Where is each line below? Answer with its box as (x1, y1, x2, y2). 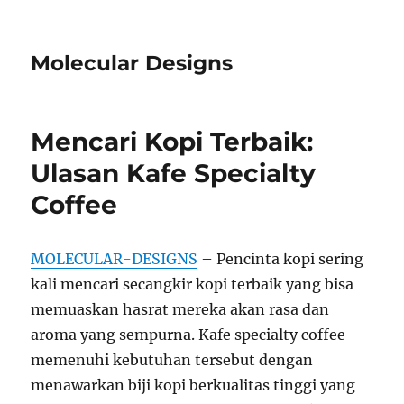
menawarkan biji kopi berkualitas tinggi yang (31, 376, 356, 394)
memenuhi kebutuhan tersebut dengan (31, 351, 314, 369)
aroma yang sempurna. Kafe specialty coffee (31, 326, 346, 344)
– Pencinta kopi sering (197, 250, 364, 268)
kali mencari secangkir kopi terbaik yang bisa (31, 275, 354, 293)
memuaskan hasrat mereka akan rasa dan (31, 300, 330, 318)
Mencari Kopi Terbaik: (31, 126, 314, 157)
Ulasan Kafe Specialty (31, 158, 317, 188)
